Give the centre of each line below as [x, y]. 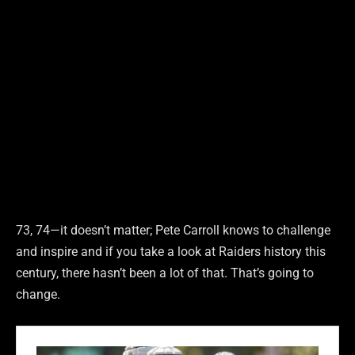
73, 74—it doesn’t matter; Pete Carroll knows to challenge [173, 231]
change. [38, 295]
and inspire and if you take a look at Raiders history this [171, 252]
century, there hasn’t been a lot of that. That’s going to [165, 273]
